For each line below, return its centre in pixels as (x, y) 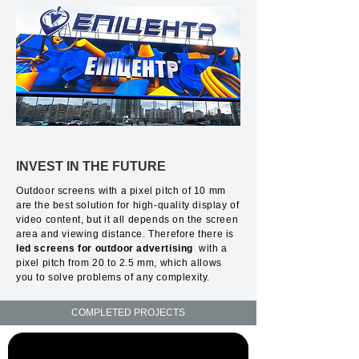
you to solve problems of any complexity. (115, 277)
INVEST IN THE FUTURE (91, 166)
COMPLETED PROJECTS (128, 313)
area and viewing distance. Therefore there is (127, 234)
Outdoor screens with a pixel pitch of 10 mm (121, 191)
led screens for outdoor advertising (105, 248)
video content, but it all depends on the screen (127, 220)
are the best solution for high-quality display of (128, 205)
